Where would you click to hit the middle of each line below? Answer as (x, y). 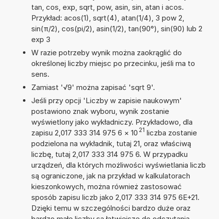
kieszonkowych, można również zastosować (106, 186)
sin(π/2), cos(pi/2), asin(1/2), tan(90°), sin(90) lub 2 (117, 28)
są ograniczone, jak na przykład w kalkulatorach (110, 175)
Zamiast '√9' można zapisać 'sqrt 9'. (93, 87)
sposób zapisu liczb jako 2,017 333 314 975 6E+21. (115, 197)
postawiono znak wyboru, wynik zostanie (100, 111)
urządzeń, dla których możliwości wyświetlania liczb (118, 165)
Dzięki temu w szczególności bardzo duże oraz (111, 208)
